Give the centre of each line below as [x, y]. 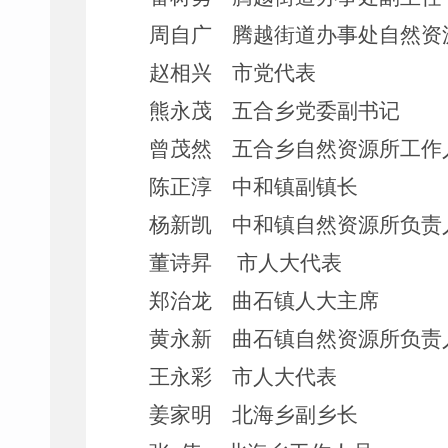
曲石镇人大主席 [305, 301]
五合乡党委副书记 [315, 111]
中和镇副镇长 [294, 187]
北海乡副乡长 [294, 415]
